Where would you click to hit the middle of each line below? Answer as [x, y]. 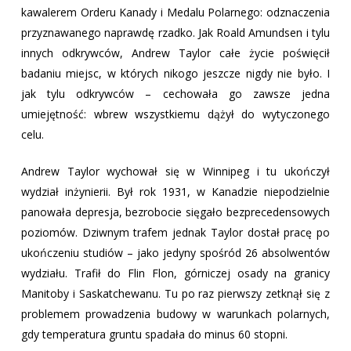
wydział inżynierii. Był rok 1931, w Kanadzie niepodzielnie [175, 192]
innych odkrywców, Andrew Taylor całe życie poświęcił [175, 53]
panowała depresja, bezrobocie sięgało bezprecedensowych [175, 212]
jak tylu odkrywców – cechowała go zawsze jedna [175, 94]
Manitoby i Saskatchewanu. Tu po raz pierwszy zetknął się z [175, 293]
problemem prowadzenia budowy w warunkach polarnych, [175, 314]
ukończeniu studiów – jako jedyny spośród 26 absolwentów [175, 253]
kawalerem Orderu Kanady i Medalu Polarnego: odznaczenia [175, 12]
